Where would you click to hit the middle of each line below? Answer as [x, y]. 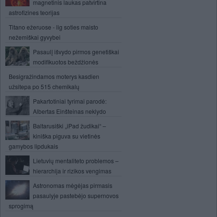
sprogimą [21, 206]
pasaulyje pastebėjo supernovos [76, 195]
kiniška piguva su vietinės [67, 136]
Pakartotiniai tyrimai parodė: [70, 101]
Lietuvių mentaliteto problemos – [76, 161]
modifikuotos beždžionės [66, 62]
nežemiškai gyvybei [35, 37]
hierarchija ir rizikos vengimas [72, 171]
